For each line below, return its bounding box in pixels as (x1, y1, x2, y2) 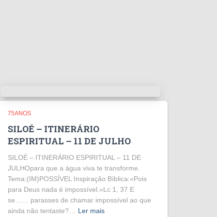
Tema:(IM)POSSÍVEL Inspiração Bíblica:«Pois (8, 175, 147, 183)
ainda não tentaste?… (8, 207, 76, 215)
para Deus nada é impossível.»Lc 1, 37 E (8, 186, 134, 193)
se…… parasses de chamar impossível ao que (8, 196, 151, 204)
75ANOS (8, 110, 31, 117)
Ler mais (78, 207, 105, 215)
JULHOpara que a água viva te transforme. (8, 164, 140, 172)
